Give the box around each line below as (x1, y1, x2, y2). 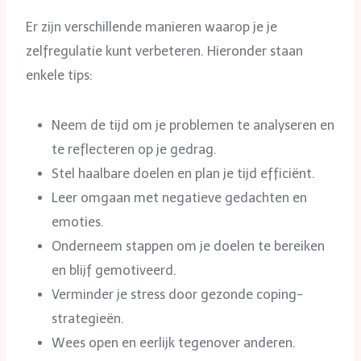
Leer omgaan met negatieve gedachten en (52, 189, 307, 205)
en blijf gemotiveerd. (52, 262, 176, 278)
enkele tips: (26, 67, 93, 83)
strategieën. (52, 310, 124, 326)
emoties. (52, 214, 104, 230)
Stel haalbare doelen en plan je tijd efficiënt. (52, 165, 315, 181)
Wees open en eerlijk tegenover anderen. (52, 334, 296, 351)
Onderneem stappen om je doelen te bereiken (52, 238, 325, 254)
